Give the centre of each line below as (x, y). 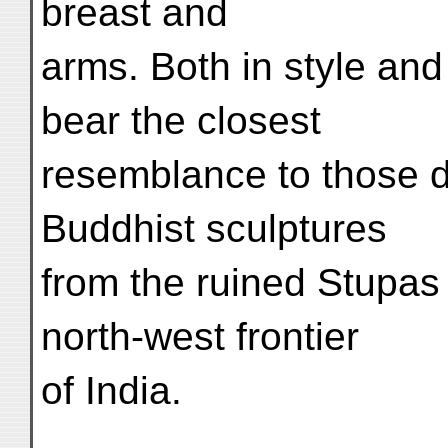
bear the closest (181, 120)
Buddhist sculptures (214, 228)
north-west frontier (200, 336)
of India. (111, 390)
